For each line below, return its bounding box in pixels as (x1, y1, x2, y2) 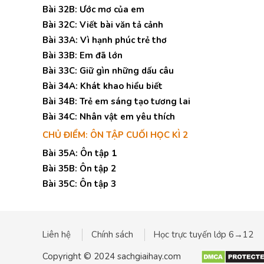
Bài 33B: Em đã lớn (42, 49, 123, 61)
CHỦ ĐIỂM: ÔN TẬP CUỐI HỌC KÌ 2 (42, 129, 188, 141)
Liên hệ (42, 229, 71, 240)
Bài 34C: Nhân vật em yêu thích (42, 111, 175, 123)
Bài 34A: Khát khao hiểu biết (42, 80, 163, 92)
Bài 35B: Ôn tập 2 (42, 163, 116, 174)
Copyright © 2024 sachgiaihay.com (42, 250, 181, 262)
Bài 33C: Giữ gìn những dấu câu (42, 65, 174, 77)
